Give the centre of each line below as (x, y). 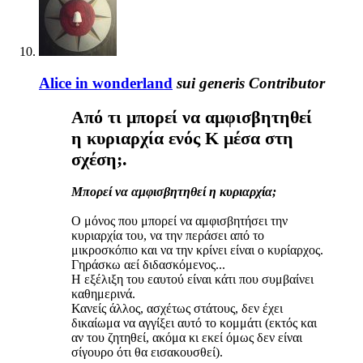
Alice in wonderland (106, 83)
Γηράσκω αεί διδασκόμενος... (148, 265)
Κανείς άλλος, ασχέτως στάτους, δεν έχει (177, 309)
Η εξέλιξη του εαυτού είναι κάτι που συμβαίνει (192, 280)
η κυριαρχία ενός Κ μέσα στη (182, 139)
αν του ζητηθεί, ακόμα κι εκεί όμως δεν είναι (187, 338)
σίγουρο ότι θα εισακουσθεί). (147, 352)
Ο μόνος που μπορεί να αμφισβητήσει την (179, 221)
